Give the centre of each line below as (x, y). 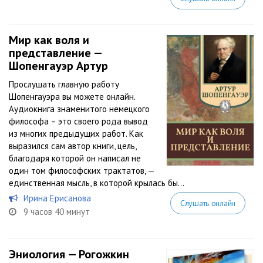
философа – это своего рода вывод (78, 121)
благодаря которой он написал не (75, 158)
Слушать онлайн (208, 203)
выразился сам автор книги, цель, (73, 146)
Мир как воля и (49, 40)
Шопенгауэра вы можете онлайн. (72, 97)
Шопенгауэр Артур (58, 66)
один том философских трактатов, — (82, 171)
